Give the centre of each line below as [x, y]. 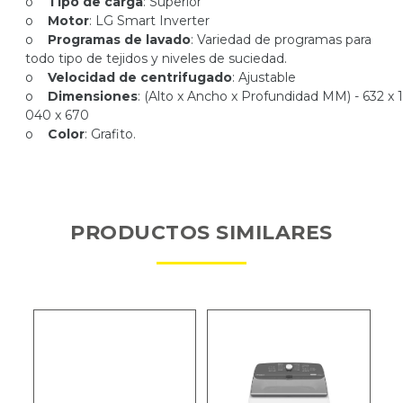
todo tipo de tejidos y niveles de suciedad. [156, 58]
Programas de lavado [119, 39]
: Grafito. [110, 134]
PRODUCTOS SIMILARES [201, 233]
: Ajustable [264, 77]
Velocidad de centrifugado [138, 77]
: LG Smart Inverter [149, 20]
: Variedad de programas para [281, 39]
